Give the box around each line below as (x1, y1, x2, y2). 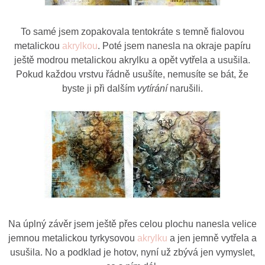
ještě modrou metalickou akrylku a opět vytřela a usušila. (14, 54, 251, 65)
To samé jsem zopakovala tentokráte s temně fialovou (20, 26, 244, 37)
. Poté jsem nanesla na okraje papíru (97, 40, 251, 51)
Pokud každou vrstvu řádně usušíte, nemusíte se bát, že (16, 69, 249, 79)
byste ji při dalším (62, 83, 137, 93)
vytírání (137, 83, 167, 93)
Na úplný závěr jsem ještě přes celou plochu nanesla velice (8, 218, 257, 229)
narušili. (167, 83, 203, 93)
